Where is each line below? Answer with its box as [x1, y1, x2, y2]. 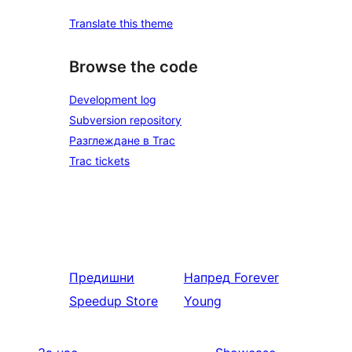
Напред [183, 269, 230, 285]
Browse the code [69, 57, 198, 77]
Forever [233, 269, 279, 285]
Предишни [69, 269, 134, 285]
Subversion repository [69, 113, 181, 126]
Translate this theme [69, 16, 173, 31]
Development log [69, 93, 156, 106]
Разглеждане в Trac [69, 134, 175, 147]
